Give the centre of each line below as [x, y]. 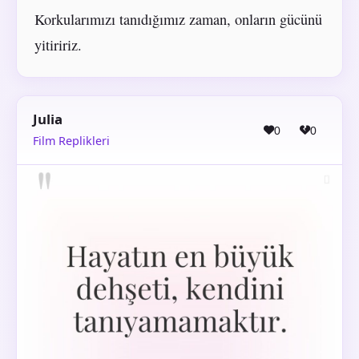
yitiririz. [58, 45]
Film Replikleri [71, 141]
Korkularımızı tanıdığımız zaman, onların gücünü [178, 20]
